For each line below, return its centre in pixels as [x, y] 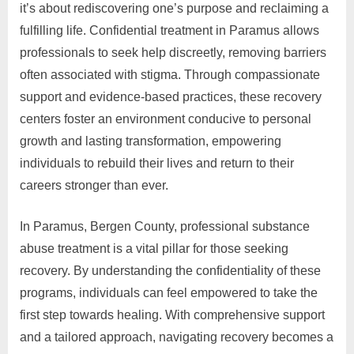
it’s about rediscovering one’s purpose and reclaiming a [174, 9]
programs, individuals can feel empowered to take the [169, 293]
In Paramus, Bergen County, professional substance [165, 227]
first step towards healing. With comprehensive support [172, 315]
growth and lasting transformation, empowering [151, 141]
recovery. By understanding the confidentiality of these [170, 271]
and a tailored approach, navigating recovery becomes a [177, 337]
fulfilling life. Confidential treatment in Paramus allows [169, 31]
